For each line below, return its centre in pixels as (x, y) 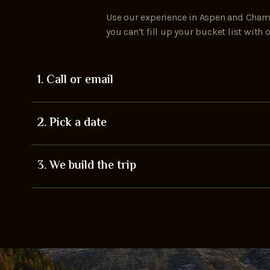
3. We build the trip (87, 166)
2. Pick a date (72, 124)
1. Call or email (75, 81)
